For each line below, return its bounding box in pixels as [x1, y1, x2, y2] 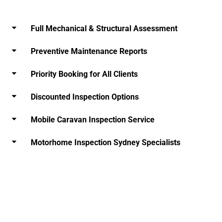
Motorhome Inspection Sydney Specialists [31, 137, 180, 147]
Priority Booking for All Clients [31, 69, 138, 79]
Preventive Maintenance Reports [31, 46, 147, 56]
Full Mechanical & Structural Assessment [31, 23, 177, 33]
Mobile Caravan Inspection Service [31, 114, 155, 124]
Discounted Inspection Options [31, 92, 139, 102]
